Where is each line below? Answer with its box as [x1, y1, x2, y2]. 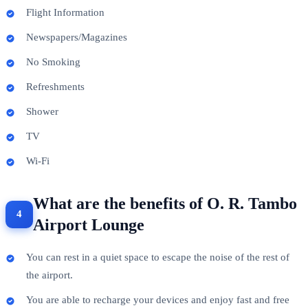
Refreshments [26, 80, 85, 92]
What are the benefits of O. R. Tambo [33, 194, 297, 212]
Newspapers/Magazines [26, 31, 127, 43]
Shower [26, 105, 58, 117]
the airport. [26, 269, 73, 280]
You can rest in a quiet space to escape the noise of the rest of [26, 251, 289, 263]
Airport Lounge [33, 215, 144, 234]
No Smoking [26, 56, 80, 67]
